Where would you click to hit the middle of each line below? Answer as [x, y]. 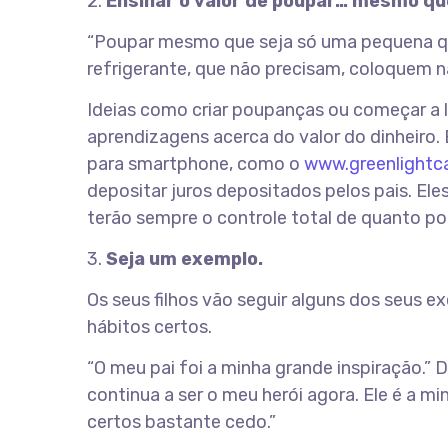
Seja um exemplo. [184, 259]
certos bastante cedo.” [181, 422]
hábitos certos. [149, 327]
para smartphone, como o [195, 164]
